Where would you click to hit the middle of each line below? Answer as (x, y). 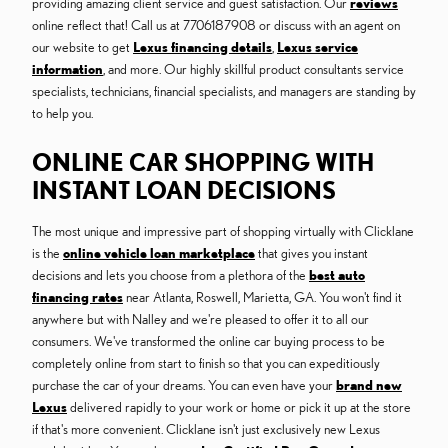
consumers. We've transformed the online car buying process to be (208, 341)
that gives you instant (311, 253)
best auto (337, 275)
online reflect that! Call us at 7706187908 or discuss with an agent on (216, 25)
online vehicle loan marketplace (159, 253)
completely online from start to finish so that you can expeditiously (206, 363)
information (67, 69)
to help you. (62, 113)
